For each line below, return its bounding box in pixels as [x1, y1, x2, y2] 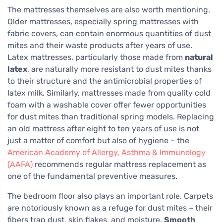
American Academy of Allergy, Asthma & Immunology [7, 148, 206, 158]
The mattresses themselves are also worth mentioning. [7, 5, 210, 15]
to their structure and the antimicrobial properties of [7, 76, 202, 86]
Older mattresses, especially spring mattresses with [7, 17, 199, 27]
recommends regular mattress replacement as [33, 160, 206, 169]
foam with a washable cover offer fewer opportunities [7, 100, 206, 110]
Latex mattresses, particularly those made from [7, 53, 185, 62]
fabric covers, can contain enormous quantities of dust [7, 29, 211, 39]
